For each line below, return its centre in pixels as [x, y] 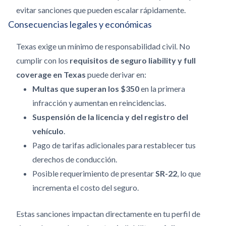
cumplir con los [43, 60]
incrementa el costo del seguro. [86, 187]
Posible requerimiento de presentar [94, 173]
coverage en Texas [51, 74]
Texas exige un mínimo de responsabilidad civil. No [103, 46]
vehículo [48, 131]
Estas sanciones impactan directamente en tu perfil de [108, 214]
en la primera [162, 89]
